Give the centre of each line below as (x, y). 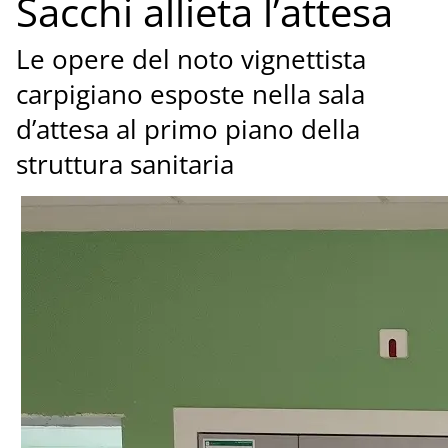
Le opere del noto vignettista (190, 60)
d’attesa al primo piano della (187, 130)
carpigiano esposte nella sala (190, 95)
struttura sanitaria (124, 165)
